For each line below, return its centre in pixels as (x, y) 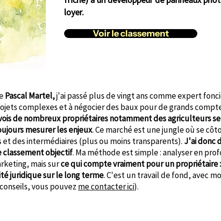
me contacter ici (106, 186)
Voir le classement (131, 34)
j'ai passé (71, 96)
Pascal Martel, (30, 96)
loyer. (74, 12)
